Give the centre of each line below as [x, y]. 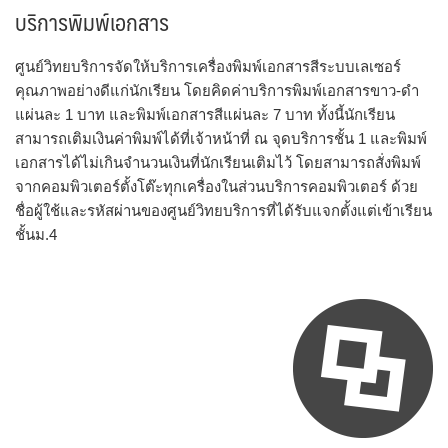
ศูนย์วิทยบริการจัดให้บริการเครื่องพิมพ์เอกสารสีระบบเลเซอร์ [208, 66]
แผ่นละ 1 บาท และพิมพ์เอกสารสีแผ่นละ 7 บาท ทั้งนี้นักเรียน [205, 114]
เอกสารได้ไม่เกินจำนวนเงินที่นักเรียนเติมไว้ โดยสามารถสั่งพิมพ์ [218, 162]
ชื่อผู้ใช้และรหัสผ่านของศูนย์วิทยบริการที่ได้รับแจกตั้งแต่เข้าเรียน [223, 210]
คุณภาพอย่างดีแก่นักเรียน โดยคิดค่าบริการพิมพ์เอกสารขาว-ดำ [217, 90]
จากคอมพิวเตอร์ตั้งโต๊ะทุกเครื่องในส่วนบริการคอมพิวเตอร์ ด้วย [216, 186]
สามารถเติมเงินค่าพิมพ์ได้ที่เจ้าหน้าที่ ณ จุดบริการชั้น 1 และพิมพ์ [221, 138]
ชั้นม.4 [36, 234]
